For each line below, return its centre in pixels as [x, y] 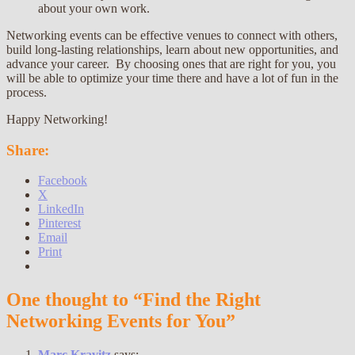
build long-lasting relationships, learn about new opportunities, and [172, 49]
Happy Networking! [57, 119]
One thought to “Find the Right [134, 300]
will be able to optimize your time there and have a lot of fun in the [172, 78]
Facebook [63, 181]
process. [27, 92]
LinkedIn [61, 209]
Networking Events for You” [121, 321]
